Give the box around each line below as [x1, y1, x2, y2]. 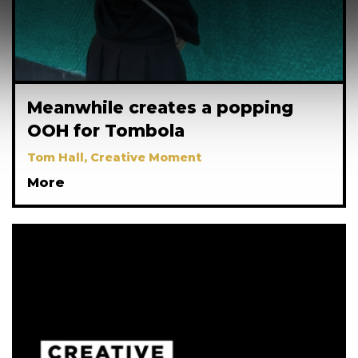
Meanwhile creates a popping [27, 97, 293, 117]
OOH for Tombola [27, 120, 185, 141]
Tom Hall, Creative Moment [27, 149, 201, 165]
